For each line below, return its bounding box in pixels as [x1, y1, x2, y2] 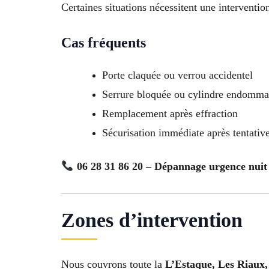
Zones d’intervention [61, 208, 243, 231]
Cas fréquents [61, 35, 146, 51]
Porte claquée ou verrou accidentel [102, 69, 253, 82]
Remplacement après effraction [102, 107, 238, 120]
